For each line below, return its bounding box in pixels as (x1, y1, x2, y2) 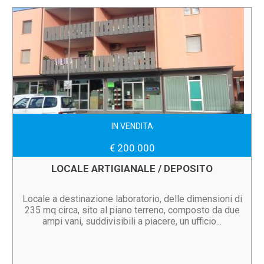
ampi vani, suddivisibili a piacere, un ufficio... (42, 216, 222, 227)
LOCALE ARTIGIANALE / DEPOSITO (51, 163, 213, 174)
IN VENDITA (111, 121, 153, 131)
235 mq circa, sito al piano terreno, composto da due (24, 204, 240, 216)
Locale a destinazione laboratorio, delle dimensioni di (22, 193, 242, 204)
